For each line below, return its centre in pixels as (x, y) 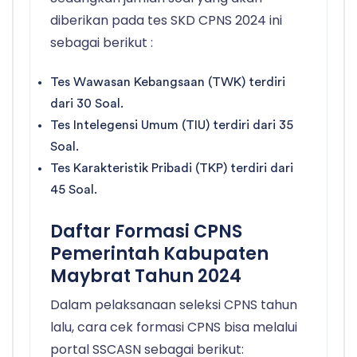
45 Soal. (74, 190)
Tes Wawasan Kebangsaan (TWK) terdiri (168, 82)
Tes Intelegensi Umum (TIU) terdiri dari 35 (172, 126)
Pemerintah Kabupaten (159, 254)
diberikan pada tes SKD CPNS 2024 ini (166, 21)
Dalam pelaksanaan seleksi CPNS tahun (174, 305)
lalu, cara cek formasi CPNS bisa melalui (174, 328)
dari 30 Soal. (87, 104)
